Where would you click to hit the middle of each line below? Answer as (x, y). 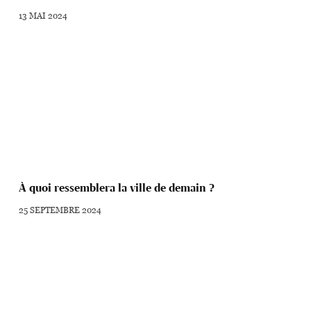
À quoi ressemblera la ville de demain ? (117, 187)
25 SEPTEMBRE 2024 (60, 209)
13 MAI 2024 (43, 15)
